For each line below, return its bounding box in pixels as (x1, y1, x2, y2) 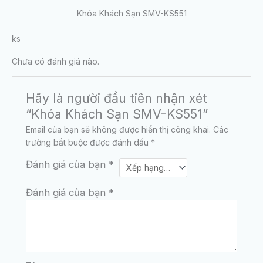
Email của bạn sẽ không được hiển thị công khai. (26, 124, 211, 134)
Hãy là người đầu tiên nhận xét (26, 90, 208, 106)
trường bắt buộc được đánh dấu (26, 137, 151, 147)
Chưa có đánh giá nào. (12, 56, 99, 66)
